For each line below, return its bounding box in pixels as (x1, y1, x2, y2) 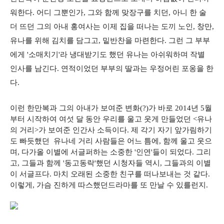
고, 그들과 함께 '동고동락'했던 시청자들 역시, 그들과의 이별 (10, 159, 211, 167)
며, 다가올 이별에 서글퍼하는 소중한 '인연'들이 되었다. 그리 (10, 148, 211, 156)
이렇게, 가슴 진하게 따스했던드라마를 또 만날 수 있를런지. (10, 181, 210, 189)
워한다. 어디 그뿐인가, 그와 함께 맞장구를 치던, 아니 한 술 (10, 8, 206, 16)
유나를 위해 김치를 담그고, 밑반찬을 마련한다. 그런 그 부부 (10, 36, 210, 44)
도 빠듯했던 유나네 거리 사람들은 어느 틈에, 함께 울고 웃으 (10, 137, 212, 145)
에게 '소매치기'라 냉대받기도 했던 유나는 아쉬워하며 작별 (10, 50, 205, 58)
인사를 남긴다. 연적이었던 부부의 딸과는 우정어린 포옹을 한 (10, 64, 213, 72)
